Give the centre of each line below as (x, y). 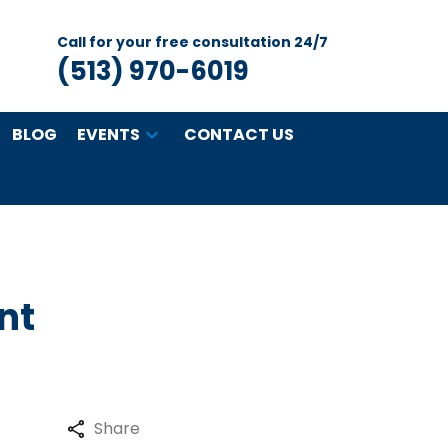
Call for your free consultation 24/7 (192, 41)
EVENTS (108, 134)
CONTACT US (239, 134)
